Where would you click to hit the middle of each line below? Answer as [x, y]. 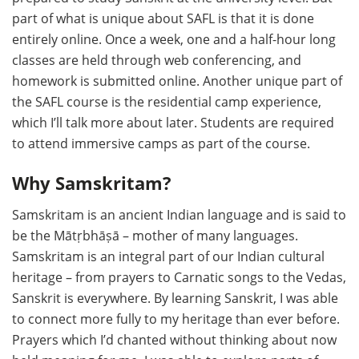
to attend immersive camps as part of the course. [161, 144]
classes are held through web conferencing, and [157, 61]
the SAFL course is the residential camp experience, [167, 102]
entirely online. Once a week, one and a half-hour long [174, 40]
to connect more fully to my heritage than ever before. [176, 319]
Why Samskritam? [92, 183]
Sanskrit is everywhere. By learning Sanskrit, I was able [175, 298]
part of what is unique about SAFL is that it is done [163, 19]
